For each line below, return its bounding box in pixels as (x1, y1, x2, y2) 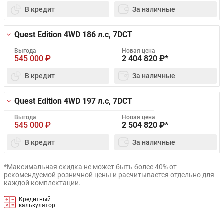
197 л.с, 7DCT (82, 96, 132, 106)
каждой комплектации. (4, 179, 81, 187)
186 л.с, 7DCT (82, 30, 132, 40)
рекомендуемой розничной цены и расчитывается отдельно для (4, 171, 214, 179)
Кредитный (19, 196, 51, 203)
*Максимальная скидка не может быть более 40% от (4, 163, 177, 171)
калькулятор (19, 202, 55, 209)
